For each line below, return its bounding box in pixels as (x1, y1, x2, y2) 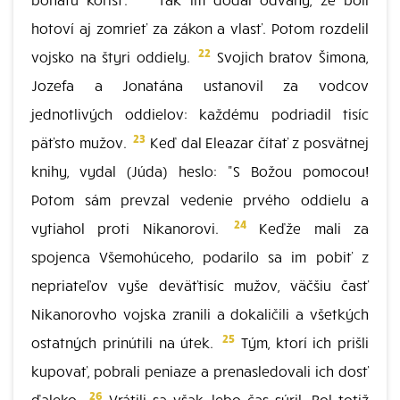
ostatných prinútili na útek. (31, 333, 220, 351)
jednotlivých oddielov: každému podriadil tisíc (31, 104, 369, 122)
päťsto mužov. (31, 133, 131, 151)
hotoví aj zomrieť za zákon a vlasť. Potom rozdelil (31, 19, 369, 37)
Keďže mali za (246, 219, 369, 237)
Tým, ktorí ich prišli (235, 333, 369, 351)
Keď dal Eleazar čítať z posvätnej (146, 133, 369, 151)
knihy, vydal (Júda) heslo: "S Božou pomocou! (31, 162, 369, 179)
